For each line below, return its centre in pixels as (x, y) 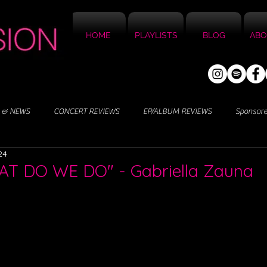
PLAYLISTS (156, 35)
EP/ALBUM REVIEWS (177, 111)
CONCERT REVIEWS (86, 111)
